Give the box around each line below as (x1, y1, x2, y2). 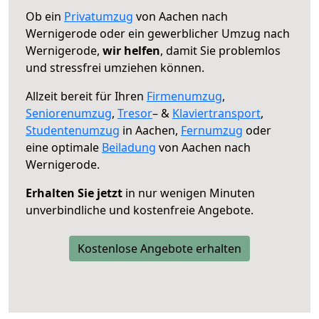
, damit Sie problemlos (160, 42, 281, 58)
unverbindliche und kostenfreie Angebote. (26, 202, 253, 218)
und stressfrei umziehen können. (26, 59, 204, 75)
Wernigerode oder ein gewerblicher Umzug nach (26, 25, 290, 41)
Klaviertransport (172, 105, 261, 121)
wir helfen (103, 42, 160, 58)
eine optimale (26, 139, 102, 155)
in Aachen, (120, 122, 181, 138)
